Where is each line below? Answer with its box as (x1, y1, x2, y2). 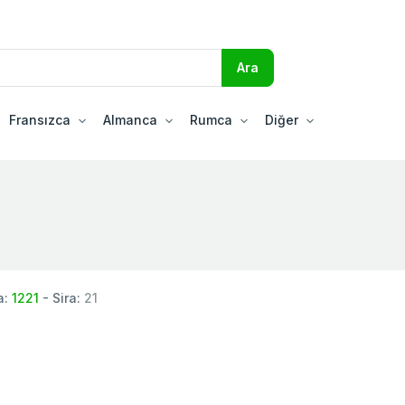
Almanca (103, 111, 157, 127)
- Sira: (39, 289, 84, 306)
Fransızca (9, 111, 71, 127)
